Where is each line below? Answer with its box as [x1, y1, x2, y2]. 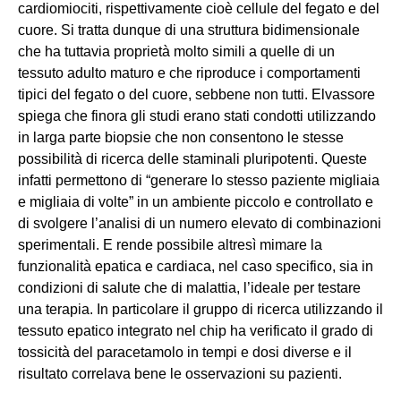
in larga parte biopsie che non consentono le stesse [18, 130, 344, 146]
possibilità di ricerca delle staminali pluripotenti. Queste [18, 151, 367, 167]
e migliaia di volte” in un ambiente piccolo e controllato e [18, 194, 373, 210]
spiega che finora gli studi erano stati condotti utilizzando [18, 108, 376, 124]
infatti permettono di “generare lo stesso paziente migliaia [18, 173, 380, 189]
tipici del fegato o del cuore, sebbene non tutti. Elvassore [18, 87, 375, 103]
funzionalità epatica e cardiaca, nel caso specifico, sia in [18, 259, 373, 275]
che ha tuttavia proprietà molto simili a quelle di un [18, 44, 335, 60]
